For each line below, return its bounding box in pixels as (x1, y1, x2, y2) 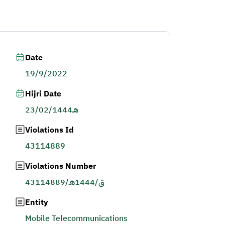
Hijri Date (25, 88, 61, 100)
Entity (25, 196, 48, 208)
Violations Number (25, 160, 96, 172)
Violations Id (25, 124, 74, 136)
